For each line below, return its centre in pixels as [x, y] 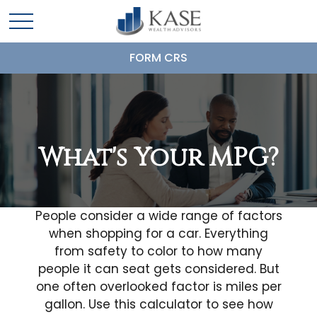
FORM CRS [158, 58]
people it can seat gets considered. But [158, 269]
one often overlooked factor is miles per [158, 287]
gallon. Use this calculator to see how [158, 304]
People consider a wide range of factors [158, 216]
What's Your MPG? [158, 158]
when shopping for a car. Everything [158, 234]
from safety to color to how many [158, 251]
